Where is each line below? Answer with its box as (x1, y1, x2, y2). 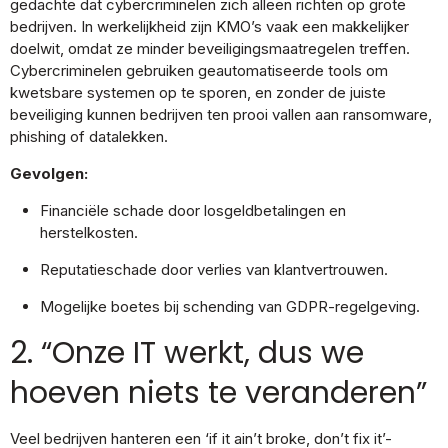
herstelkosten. (40, 223, 138, 242)
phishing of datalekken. (10, 127, 168, 146)
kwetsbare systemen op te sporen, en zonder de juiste (10, 83, 386, 102)
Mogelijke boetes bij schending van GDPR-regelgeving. (40, 297, 420, 316)
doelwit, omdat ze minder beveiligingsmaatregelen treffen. (10, 39, 410, 58)
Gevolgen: (10, 164, 88, 183)
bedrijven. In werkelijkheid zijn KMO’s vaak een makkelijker (10, 17, 409, 36)
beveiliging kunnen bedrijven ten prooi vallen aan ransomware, (10, 105, 432, 124)
